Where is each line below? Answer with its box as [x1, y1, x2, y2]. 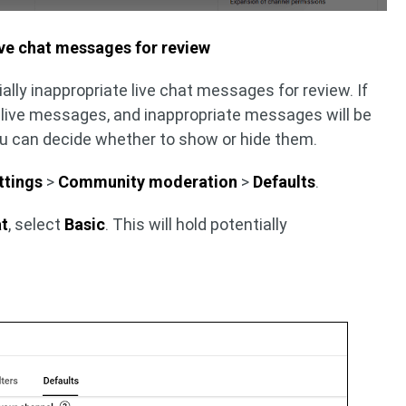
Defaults [253, 172, 316, 192]
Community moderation [58, 172, 238, 192]
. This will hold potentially [105, 215, 288, 235]
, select [8, 215, 65, 235]
